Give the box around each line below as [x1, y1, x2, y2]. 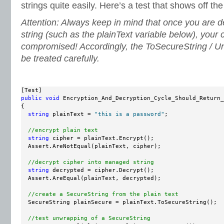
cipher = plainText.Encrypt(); [49, 135, 154, 142]
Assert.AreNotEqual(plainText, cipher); [21, 143, 161, 150]
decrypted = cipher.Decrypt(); [49, 167, 154, 174]
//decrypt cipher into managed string [28, 159, 154, 166]
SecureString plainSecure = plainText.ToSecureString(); [21, 199, 217, 206]
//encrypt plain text [28, 127, 98, 134]
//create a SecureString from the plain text [28, 191, 178, 198]
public [21, 95, 42, 102]
